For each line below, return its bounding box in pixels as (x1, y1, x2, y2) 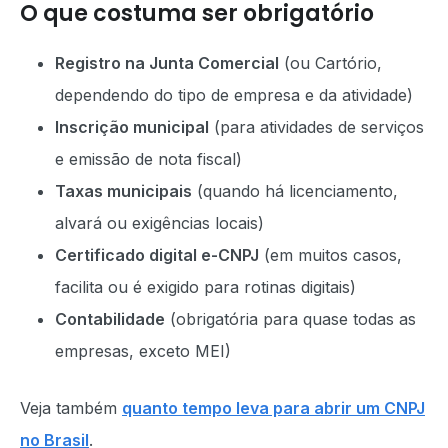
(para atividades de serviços (209, 117, 424, 137)
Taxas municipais (55, 181, 192, 201)
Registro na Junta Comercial (55, 53, 279, 73)
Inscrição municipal (55, 117, 209, 137)
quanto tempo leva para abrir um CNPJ (122, 398, 425, 418)
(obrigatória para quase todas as (165, 309, 416, 329)
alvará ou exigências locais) (55, 213, 264, 233)
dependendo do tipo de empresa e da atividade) (55, 85, 413, 105)
